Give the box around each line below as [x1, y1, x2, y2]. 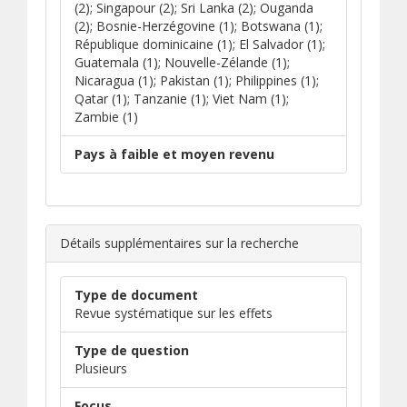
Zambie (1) [74, 108, 138, 125]
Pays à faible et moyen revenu [74, 145, 274, 163]
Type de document [74, 286, 198, 303]
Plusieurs [74, 360, 127, 377]
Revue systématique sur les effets [74, 304, 273, 322]
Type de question [74, 342, 189, 359]
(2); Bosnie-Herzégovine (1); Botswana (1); [74, 17, 323, 35]
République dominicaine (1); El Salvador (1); [74, 35, 325, 53]
